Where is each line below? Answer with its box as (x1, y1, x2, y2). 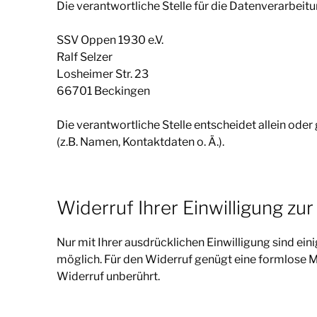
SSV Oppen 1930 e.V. (57, 33, 163, 47)
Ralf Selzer (57, 50, 113, 64)
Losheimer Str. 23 (57, 67, 149, 81)
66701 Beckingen (57, 83, 150, 98)
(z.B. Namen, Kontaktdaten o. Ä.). (57, 134, 224, 149)
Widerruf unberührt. (57, 270, 160, 283)
